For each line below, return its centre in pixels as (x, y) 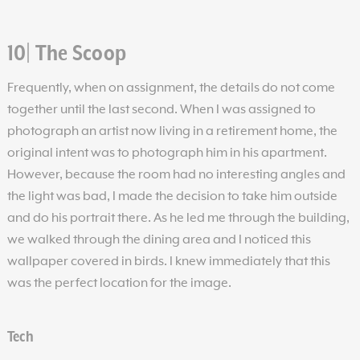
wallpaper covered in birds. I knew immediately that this (168, 262)
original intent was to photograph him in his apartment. (167, 153)
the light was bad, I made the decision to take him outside (172, 196)
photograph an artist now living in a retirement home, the (172, 131)
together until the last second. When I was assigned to (161, 110)
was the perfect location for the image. (119, 283)
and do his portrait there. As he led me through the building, (178, 218)
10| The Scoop (67, 53)
